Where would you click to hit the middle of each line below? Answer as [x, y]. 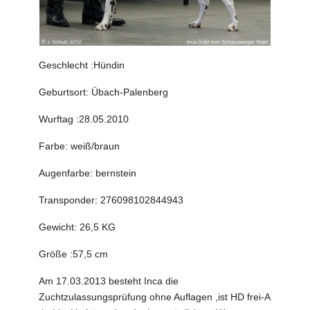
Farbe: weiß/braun [80, 146]
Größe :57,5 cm [74, 254]
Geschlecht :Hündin [82, 65]
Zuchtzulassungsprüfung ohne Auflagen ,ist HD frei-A [155, 297]
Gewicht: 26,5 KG [77, 227]
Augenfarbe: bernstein [88, 173]
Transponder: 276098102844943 [111, 200]
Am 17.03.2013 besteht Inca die [109, 281]
